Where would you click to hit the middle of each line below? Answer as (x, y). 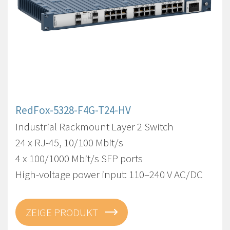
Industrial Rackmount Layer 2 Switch (94, 127)
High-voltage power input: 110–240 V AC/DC (109, 174)
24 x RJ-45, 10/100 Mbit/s (69, 142)
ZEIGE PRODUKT (63, 212)
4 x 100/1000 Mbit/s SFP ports (79, 158)
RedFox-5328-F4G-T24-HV (73, 110)
